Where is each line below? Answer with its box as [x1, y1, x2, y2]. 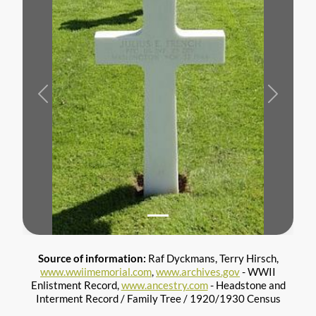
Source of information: [37, 251, 148, 265]
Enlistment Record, [30, 278, 121, 291]
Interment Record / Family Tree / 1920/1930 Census [35, 291, 281, 305]
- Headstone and [207, 278, 286, 291]
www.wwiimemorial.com [40, 265, 152, 278]
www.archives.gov [156, 265, 240, 278]
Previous [42, 92, 83, 106]
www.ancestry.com [121, 278, 208, 291]
